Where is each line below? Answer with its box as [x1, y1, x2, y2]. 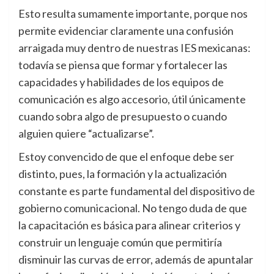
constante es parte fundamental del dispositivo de [18, 184, 255, 198]
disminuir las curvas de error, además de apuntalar [18, 253, 253, 267]
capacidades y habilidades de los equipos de [18, 75, 224, 89]
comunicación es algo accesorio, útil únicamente [18, 92, 246, 106]
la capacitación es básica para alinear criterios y [18, 218, 240, 232]
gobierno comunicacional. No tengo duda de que [18, 201, 247, 215]
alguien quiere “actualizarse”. [18, 127, 154, 141]
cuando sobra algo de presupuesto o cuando [18, 109, 227, 124]
